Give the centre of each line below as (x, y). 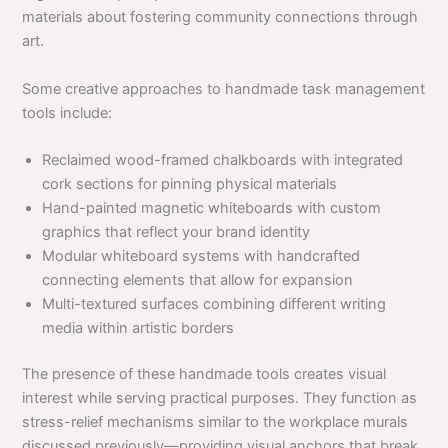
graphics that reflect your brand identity (176, 231)
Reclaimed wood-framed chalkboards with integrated (223, 159)
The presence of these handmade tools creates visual (204, 373)
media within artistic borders (138, 327)
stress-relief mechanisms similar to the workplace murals (215, 421)
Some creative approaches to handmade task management (224, 88)
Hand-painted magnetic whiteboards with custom (212, 207)
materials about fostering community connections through (220, 17)
